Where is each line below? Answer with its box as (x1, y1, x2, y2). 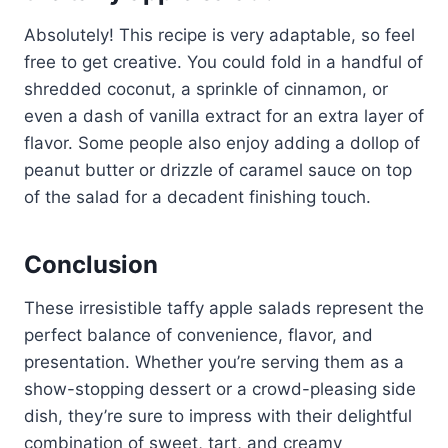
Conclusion (24, 249, 158, 279)
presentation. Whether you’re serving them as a (24, 351, 404, 372)
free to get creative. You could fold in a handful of (24, 51, 423, 72)
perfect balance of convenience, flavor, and (24, 324, 373, 345)
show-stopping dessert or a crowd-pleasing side (24, 378, 416, 399)
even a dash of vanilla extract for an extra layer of (24, 105, 424, 126)
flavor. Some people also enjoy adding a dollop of (24, 132, 420, 153)
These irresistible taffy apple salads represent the (24, 297, 424, 318)
